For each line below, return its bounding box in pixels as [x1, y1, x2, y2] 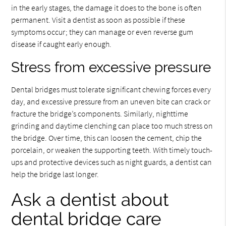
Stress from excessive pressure [11, 59, 211, 76]
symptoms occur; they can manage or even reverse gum [11, 27, 194, 37]
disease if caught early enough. [11, 39, 112, 49]
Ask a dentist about [11, 189, 169, 210]
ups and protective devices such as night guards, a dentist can [11, 157, 212, 167]
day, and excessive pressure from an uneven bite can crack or [11, 96, 211, 106]
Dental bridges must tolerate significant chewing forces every [11, 84, 211, 94]
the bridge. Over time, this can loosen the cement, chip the [11, 133, 202, 143]
